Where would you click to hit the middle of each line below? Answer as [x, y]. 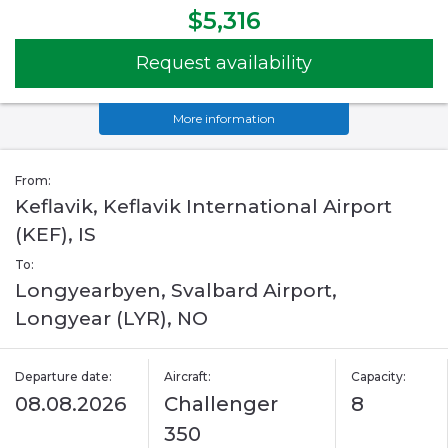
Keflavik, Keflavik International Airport [203, 207]
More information [224, 119]
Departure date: [63, 377]
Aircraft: [188, 377]
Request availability [224, 63]
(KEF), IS [55, 235]
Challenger [221, 404]
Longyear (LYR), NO [111, 319]
